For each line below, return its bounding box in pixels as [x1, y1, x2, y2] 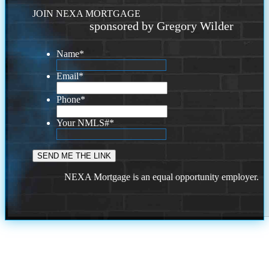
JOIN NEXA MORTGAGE [32, 8, 141, 19]
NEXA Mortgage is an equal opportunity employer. [64, 172, 259, 183]
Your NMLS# [56, 118, 110, 128]
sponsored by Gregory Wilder [89, 19, 234, 33]
